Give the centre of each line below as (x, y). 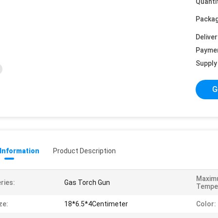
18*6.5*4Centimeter (96, 204)
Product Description (84, 151)
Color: (206, 204)
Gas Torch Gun (87, 182)
